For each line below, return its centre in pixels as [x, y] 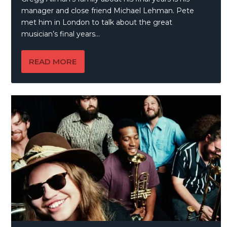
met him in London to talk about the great [97, 23]
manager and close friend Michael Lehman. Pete [108, 11]
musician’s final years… [61, 34]
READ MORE [53, 62]
